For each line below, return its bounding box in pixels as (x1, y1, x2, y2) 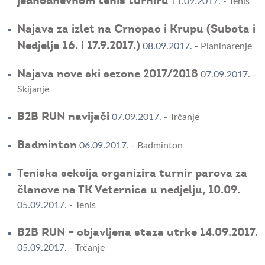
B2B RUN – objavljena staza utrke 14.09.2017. (17, 225, 258, 240)
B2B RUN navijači (17, 109, 109, 124)
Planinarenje (200, 41, 252, 51)
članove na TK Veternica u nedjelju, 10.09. (17, 183, 240, 198)
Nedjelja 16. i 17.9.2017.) (17, 38, 140, 53)
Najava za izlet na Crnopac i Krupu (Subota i (17, 22, 256, 37)
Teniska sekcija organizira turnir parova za (17, 166, 247, 181)
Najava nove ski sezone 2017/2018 (17, 67, 198, 82)
